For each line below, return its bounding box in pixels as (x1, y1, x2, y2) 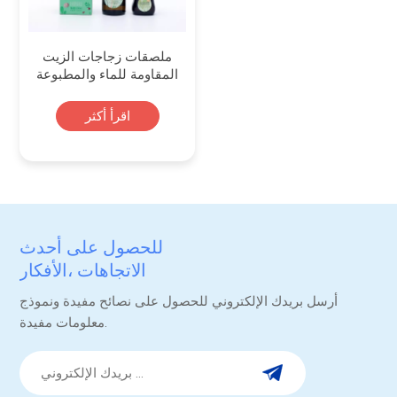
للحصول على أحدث (19, 237, 164, 259)
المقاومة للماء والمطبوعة (36, 66, 179, 83)
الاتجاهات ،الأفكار (19, 260, 147, 282)
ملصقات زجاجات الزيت (43, 49, 173, 66)
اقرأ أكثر (84, 108, 130, 125)
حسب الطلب (71, 84, 144, 101)
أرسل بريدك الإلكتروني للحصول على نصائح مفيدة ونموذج (19, 292, 339, 309)
